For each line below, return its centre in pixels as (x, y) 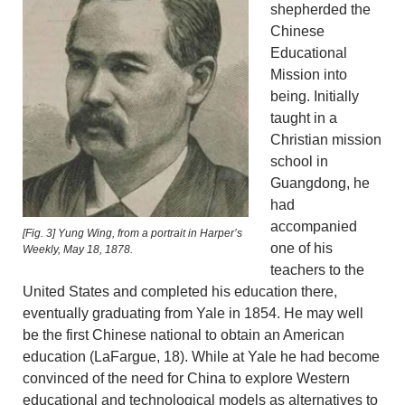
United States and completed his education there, (180, 292)
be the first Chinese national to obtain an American (184, 335)
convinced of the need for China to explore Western (186, 379)
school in (299, 162)
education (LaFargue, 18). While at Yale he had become (201, 357)
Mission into (309, 75)
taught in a (304, 118)
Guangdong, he (320, 184)
